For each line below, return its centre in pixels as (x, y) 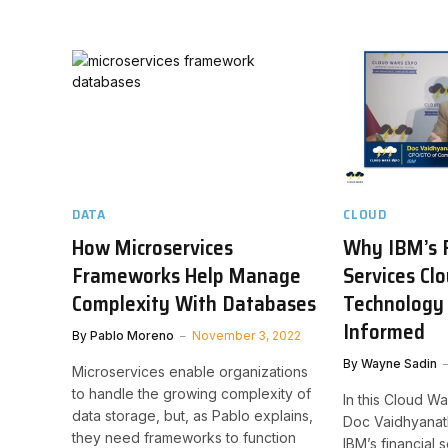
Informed (384, 331)
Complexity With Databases (194, 303)
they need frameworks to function (184, 437)
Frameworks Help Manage (186, 275)
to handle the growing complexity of (191, 393)
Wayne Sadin (399, 363)
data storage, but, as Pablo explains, (192, 415)
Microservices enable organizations (190, 371)
